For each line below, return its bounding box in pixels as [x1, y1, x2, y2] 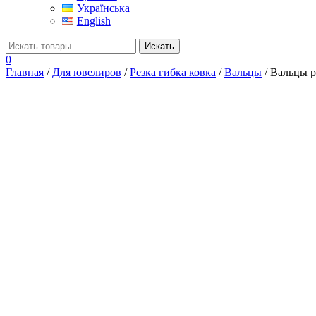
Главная [6, 66, 44, 78]
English [76, 14, 111, 27]
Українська [76, 1, 130, 14]
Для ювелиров [52, 66, 121, 78]
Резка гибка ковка [130, 66, 216, 78]
